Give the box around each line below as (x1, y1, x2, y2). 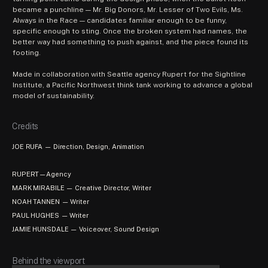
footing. (13, 48, 41, 57)
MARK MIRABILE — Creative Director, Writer (12, 184, 151, 191)
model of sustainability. (13, 91, 96, 100)
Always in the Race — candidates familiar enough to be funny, (13, 16, 227, 25)
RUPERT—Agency (12, 170, 71, 178)
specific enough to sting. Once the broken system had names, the (13, 26, 247, 35)
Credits (12, 121, 39, 131)
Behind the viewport (12, 255, 85, 266)
